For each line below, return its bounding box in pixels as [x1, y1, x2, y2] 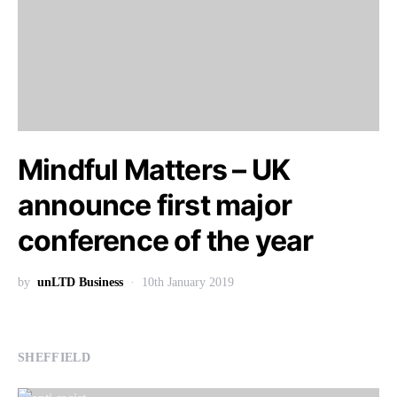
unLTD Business [37, 276, 123, 289]
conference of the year [18, 223, 314, 258]
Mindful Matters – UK [18, 152, 290, 187]
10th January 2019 [142, 276, 234, 289]
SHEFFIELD [18, 351, 91, 364]
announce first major [18, 188, 292, 222]
